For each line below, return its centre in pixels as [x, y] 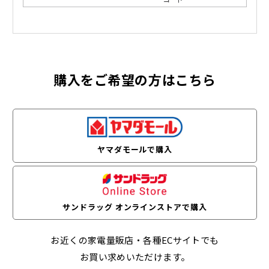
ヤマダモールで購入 [135, 149]
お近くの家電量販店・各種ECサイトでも [135, 240]
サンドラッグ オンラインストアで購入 [135, 207]
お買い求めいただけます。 [135, 257]
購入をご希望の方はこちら [135, 80]
